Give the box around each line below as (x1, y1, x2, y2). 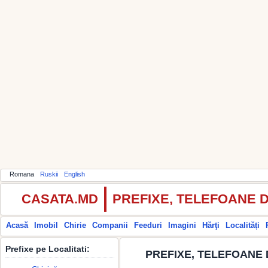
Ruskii (40, 170, 58, 178)
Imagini (168, 221, 196, 230)
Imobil (34, 221, 58, 230)
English (64, 170, 85, 178)
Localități (226, 221, 260, 230)
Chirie (64, 221, 86, 230)
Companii (92, 221, 128, 230)
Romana (10, 170, 34, 178)
